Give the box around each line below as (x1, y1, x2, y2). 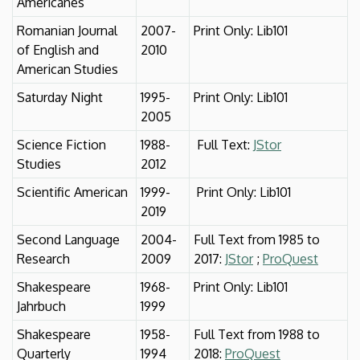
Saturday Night (17, 88, 103, 105)
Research (17, 250, 70, 267)
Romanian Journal (17, 22, 117, 39)
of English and (17, 41, 99, 58)
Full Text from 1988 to (194, 325, 320, 342)
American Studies (17, 60, 118, 77)
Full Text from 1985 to (194, 231, 320, 247)
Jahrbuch (17, 297, 66, 314)
